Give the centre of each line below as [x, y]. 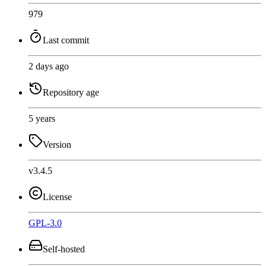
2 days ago [49, 66]
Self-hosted [64, 249]
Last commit [66, 40]
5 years [42, 118]
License [57, 197]
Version [57, 144]
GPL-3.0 [45, 223]
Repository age [71, 92]
